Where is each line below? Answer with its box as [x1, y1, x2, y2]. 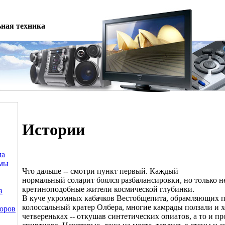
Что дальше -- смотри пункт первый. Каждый [22, 167, 178, 176]
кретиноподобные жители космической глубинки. [22, 185, 194, 194]
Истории [22, 121, 85, 139]
